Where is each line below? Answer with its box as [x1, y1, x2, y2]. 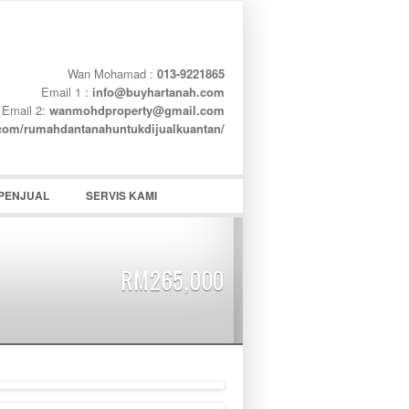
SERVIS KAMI [86, 187, 157, 204]
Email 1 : [41, 83, 92, 100]
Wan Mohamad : [68, 65, 157, 82]
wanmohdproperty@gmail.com [49, 101, 225, 119]
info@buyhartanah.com [92, 83, 225, 100]
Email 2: [2, 101, 49, 119]
